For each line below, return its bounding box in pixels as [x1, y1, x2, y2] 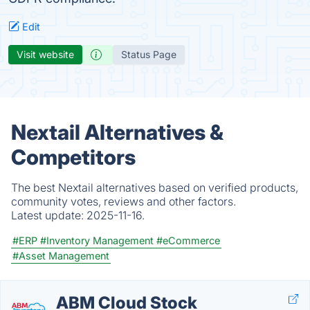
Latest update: [11, 208, 86, 222]
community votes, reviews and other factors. [11, 194, 236, 208]
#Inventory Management [40, 235, 154, 246]
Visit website [17, 48, 74, 60]
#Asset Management [12, 250, 109, 262]
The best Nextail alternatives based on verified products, [11, 181, 298, 194]
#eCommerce [156, 235, 220, 246]
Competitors [11, 145, 136, 170]
